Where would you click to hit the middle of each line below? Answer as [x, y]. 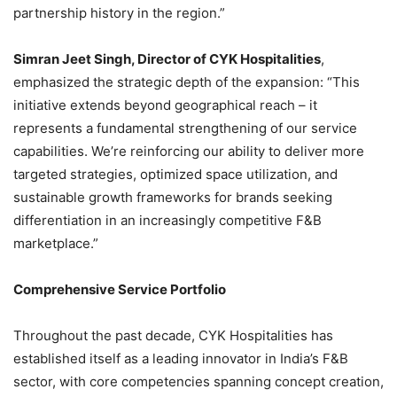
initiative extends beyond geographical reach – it [165, 105]
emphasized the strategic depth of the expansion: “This [187, 82]
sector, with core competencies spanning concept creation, [198, 381]
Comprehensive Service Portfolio [120, 289]
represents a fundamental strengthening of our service [185, 128]
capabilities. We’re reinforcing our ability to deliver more [189, 151]
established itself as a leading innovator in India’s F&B [181, 358]
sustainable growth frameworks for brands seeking [173, 197]
